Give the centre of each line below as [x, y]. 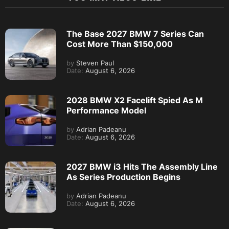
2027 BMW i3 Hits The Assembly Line [142, 166]
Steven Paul [94, 63]
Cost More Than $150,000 [120, 44]
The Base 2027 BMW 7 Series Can [135, 33]
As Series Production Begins [123, 177]
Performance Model [106, 110]
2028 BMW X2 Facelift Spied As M [135, 100]
